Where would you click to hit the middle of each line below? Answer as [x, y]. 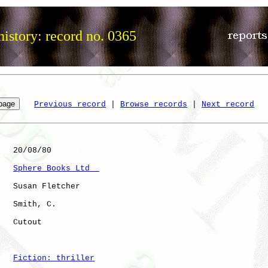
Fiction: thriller [54, 258]
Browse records [154, 104]
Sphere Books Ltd [56, 168]
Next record [228, 104]
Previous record [70, 104]
